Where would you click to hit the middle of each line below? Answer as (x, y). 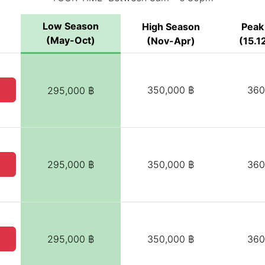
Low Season (71, 26)
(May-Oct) (71, 40)
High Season (171, 26)
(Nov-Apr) (171, 41)
